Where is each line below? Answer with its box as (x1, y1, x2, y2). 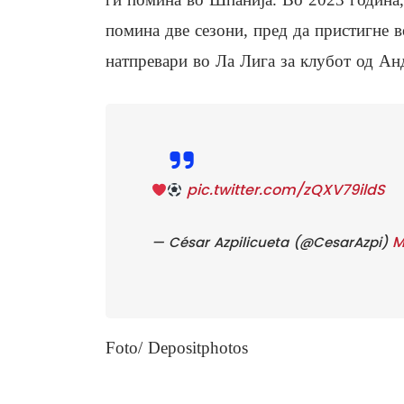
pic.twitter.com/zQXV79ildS (187, 179, 386, 201)
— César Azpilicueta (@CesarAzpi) (151, 233, 392, 252)
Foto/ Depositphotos (106, 338, 248, 358)
